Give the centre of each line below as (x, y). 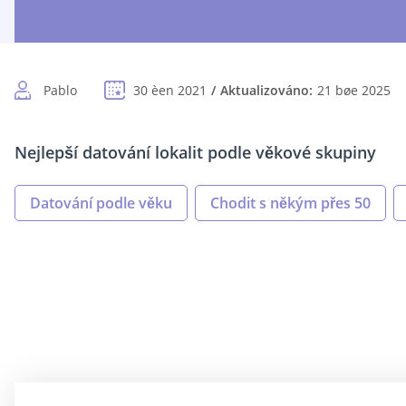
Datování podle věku (101, 203)
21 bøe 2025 (354, 91)
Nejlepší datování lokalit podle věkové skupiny (195, 153)
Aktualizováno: (266, 91)
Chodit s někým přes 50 (290, 203)
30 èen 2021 (170, 91)
